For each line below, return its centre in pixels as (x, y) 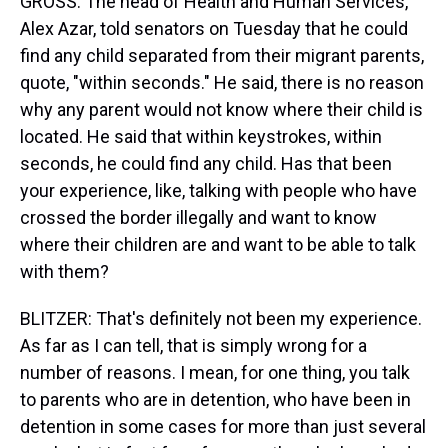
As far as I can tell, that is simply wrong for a (193, 345)
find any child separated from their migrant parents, (222, 55)
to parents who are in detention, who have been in (215, 399)
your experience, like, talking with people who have (218, 190)
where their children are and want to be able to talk (218, 244)
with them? (64, 271)
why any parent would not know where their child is (221, 109)
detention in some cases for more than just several (223, 426)
